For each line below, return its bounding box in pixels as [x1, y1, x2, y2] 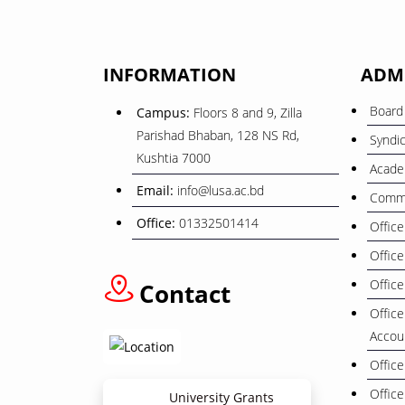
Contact [139, 277, 231, 310]
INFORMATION [103, 61, 236, 87]
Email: [137, 181, 177, 199]
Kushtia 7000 [137, 148, 211, 166]
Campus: [137, 103, 193, 121]
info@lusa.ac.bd [177, 181, 264, 199]
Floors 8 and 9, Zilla [193, 103, 302, 121]
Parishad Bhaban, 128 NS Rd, [137, 126, 299, 144]
